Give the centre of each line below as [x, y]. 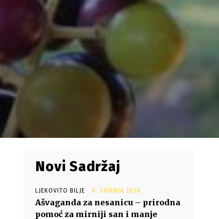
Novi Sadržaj [78, 166]
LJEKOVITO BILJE [60, 191]
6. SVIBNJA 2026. [117, 191]
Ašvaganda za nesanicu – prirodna [108, 202]
